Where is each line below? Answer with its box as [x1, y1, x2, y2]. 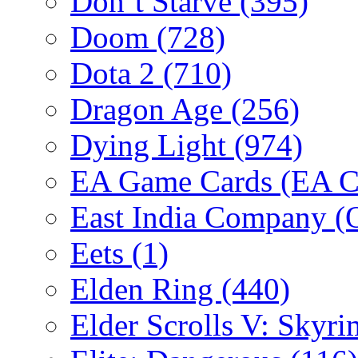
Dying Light [70, 127, 234, 162]
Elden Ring [70, 271, 221, 306]
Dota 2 [70, 55, 163, 90]
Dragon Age [70, 91, 231, 126]
